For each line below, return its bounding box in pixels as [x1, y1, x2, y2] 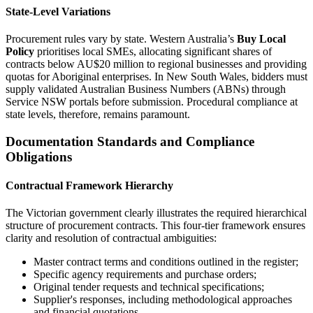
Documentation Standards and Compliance [6, 133, 254, 149]
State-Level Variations [6, 5, 110, 17]
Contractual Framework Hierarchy [6, 180, 173, 192]
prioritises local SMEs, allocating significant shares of [34, 45, 272, 58]
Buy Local [237, 33, 286, 45]
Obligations [6, 149, 72, 164]
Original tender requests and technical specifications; [34, 281, 264, 293]
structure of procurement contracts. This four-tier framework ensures [6, 219, 305, 232]
